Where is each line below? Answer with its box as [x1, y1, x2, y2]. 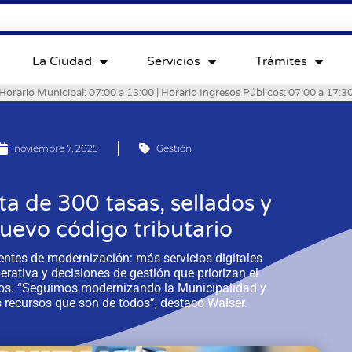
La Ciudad [31, 53, 92, 69]
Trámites [255, 53, 307, 69]
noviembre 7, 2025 [14, 141, 99, 154]
